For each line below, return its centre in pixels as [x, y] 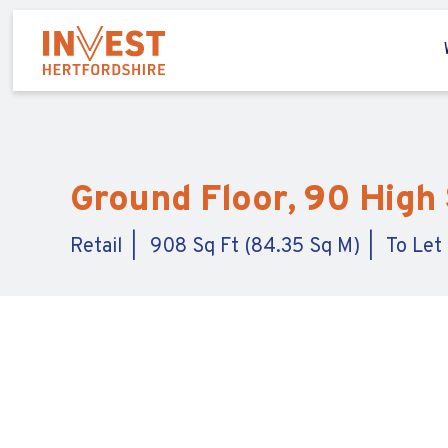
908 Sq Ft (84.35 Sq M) [255, 247]
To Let [414, 247]
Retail [96, 247]
